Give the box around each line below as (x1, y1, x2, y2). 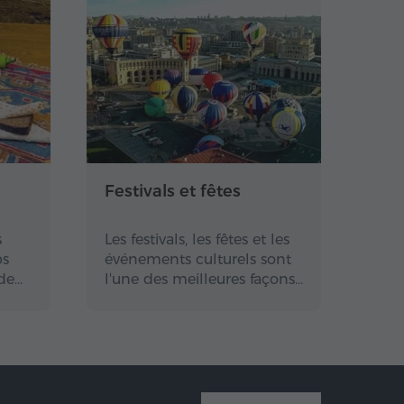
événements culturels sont (105, 251, 291, 268)
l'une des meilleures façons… (105, 271, 303, 288)
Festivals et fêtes (105, 181, 241, 201)
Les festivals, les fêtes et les (105, 231, 289, 248)
